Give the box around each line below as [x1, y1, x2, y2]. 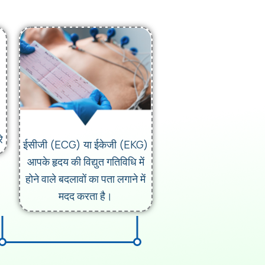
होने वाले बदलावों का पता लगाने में [25, 171, 146, 186]
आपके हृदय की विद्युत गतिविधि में [27, 154, 144, 169]
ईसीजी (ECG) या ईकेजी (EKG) [22, 137, 148, 151]
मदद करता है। [59, 188, 113, 203]
